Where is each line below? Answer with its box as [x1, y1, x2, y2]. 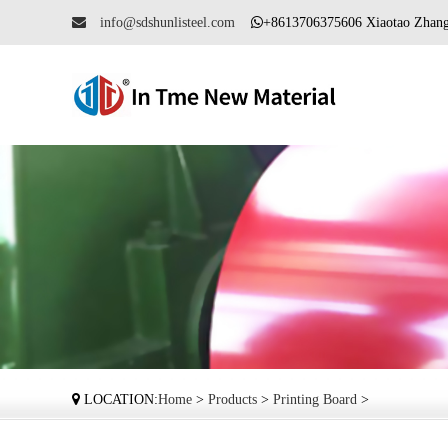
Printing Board [273, 392, 357, 407]
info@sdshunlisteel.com [86, 15, 235, 30]
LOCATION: [80, 392, 158, 407]
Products [208, 392, 257, 407]
